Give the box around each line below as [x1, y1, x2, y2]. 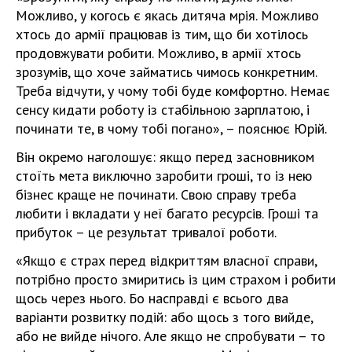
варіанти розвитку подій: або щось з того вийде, [16, 308, 313, 326]
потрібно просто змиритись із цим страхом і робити [16, 270, 335, 288]
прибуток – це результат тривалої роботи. [16, 223, 277, 241]
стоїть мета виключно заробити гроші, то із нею [16, 167, 312, 185]
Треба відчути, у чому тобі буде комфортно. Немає [16, 82, 330, 100]
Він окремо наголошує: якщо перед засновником [16, 148, 314, 166]
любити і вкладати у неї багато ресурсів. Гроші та [16, 204, 318, 222]
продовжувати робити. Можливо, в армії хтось [16, 44, 301, 62]
